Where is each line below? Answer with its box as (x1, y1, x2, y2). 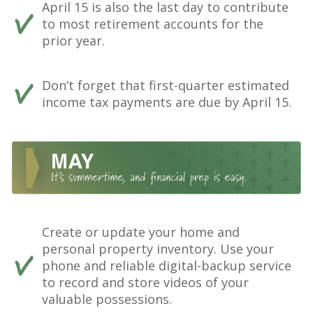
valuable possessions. (42, 290, 172, 307)
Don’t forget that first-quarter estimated (42, 77, 289, 94)
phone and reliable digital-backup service (42, 256, 291, 274)
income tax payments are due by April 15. (42, 94, 291, 111)
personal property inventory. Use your (42, 240, 274, 257)
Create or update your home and (42, 223, 240, 240)
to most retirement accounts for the (42, 15, 263, 33)
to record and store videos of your (42, 273, 249, 291)
